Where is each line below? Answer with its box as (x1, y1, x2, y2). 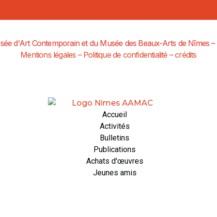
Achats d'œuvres (86, 156, 143, 166)
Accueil (102, 109, 127, 119)
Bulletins (100, 133, 129, 142)
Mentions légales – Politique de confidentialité (20, 50, 168, 60)
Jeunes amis (93, 168, 137, 177)
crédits (175, 50, 197, 60)
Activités (99, 121, 130, 131)
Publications (93, 144, 136, 154)
